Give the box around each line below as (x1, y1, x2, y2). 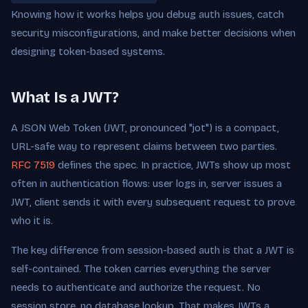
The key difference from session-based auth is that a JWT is (11, 244, 294, 256)
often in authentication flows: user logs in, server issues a (11, 177, 282, 190)
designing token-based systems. (11, 45, 165, 58)
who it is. (11, 214, 53, 227)
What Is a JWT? (11, 88, 119, 107)
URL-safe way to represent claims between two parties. (11, 140, 277, 153)
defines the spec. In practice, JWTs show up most (55, 159, 291, 171)
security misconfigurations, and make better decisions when (11, 27, 296, 39)
